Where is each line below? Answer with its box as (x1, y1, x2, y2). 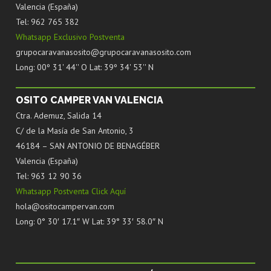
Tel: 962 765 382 (16, 16, 79, 28)
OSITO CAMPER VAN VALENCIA (16, 94, 163, 106)
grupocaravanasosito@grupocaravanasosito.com (16, 47, 191, 58)
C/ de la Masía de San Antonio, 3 (16, 125, 134, 137)
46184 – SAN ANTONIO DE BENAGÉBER (16, 140, 160, 152)
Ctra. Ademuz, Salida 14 (16, 110, 102, 122)
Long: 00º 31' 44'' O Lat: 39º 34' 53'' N (16, 62, 154, 73)
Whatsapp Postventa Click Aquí (16, 186, 126, 197)
